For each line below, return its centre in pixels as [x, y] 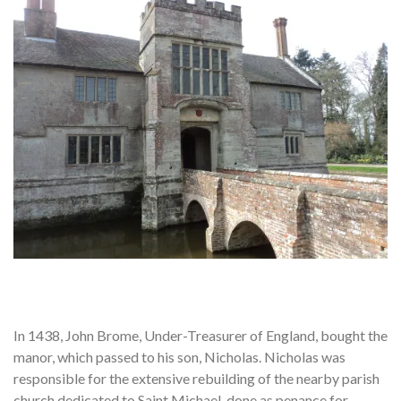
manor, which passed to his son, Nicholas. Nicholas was [179, 356]
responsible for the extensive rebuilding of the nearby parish [196, 378]
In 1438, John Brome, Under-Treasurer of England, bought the [200, 335]
